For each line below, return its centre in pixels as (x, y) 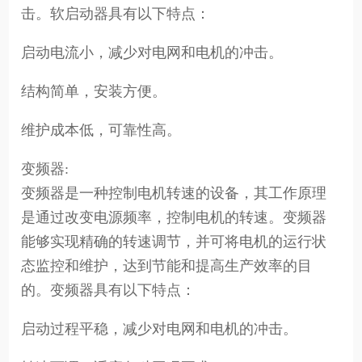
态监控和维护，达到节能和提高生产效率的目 (167, 266)
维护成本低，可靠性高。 (101, 130)
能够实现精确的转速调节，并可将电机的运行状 (174, 242)
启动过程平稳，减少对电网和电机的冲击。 (160, 328)
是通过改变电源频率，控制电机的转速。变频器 (174, 218)
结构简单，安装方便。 (94, 92)
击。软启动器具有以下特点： (116, 14)
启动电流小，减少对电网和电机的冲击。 (152, 53)
